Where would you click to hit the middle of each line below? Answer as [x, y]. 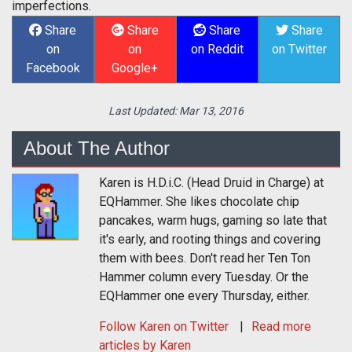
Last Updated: [144, 110]
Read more [281, 326]
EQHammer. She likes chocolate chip [199, 201]
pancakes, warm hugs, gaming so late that [213, 220]
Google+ [135, 68]
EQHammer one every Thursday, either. [204, 295]
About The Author [97, 148]
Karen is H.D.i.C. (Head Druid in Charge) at [211, 182]
